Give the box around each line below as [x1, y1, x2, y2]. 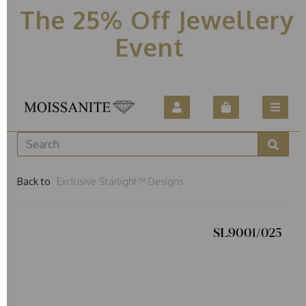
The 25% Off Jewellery [12, 4, 294, 35]
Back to [17, 175, 51, 187]
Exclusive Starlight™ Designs [57, 175, 184, 187]
